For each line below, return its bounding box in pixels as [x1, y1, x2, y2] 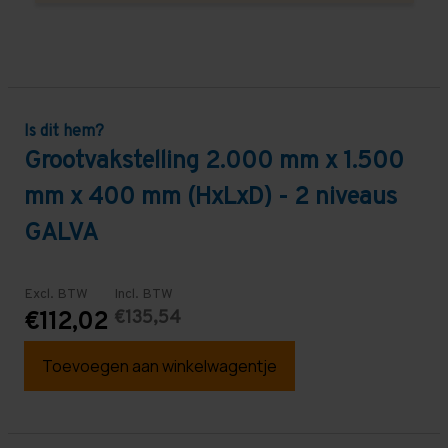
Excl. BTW [24, 285, 88, 303]
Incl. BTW [114, 285, 173, 303]
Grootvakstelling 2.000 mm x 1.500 [24, 146, 404, 177]
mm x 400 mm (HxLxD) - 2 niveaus [24, 182, 397, 213]
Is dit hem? [24, 121, 104, 142]
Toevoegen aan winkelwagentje [42, 354, 277, 377]
